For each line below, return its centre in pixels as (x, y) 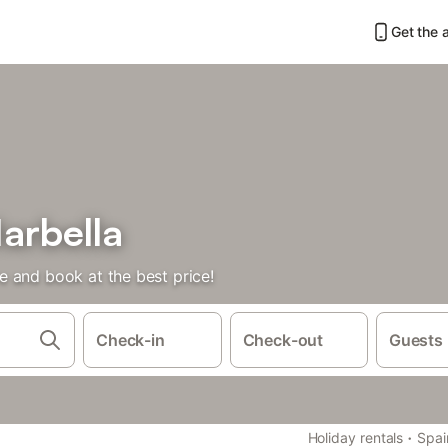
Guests (416, 340)
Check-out (283, 340)
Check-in (130, 340)
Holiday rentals (355, 437)
